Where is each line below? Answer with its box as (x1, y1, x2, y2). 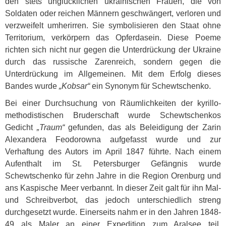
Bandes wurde (5, 82, 59, 90)
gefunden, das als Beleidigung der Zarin (64, 123, 221, 132)
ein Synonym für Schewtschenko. (90, 82, 211, 90)
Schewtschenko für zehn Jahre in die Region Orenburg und (5, 172, 221, 180)
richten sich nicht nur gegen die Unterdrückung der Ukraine (5, 45, 221, 54)
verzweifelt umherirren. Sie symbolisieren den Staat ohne (5, 21, 221, 30)
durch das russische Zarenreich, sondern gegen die (5, 58, 221, 66)
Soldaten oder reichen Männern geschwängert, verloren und (5, 9, 221, 18)
